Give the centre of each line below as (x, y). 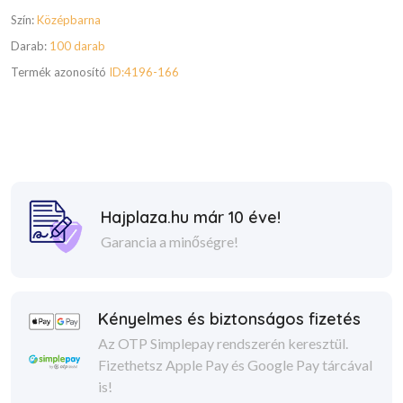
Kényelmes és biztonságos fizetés (229, 319)
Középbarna (69, 20)
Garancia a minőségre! (170, 241)
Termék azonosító (60, 72)
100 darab (77, 46)
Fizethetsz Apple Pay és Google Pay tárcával (235, 365)
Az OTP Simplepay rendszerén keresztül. (223, 343)
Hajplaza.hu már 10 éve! (191, 217)
